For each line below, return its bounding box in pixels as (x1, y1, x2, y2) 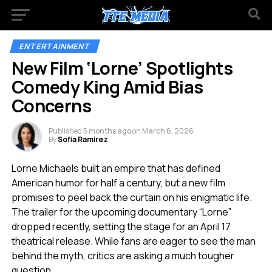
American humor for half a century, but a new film (11, 176, 225, 189)
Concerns (11, 93, 92, 118)
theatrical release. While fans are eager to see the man (11, 234, 256, 248)
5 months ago (83, 126, 131, 136)
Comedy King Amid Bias (11, 75, 203, 99)
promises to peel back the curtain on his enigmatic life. (11, 191, 252, 204)
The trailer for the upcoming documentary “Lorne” (11, 205, 231, 219)
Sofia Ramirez (57, 134, 108, 144)
